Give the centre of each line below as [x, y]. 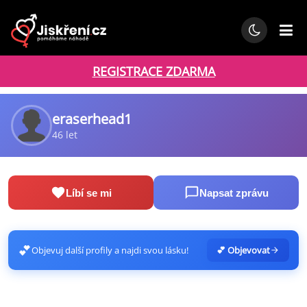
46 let [65, 135]
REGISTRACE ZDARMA [153, 71]
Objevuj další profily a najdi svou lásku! [110, 250]
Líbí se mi [88, 193]
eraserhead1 [92, 119]
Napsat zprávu [234, 193]
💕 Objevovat [243, 250]
